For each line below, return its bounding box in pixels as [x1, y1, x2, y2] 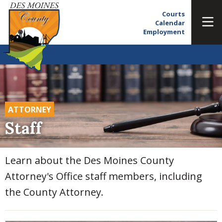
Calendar [155, 18, 185, 27]
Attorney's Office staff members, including [5, 169, 202, 183]
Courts [162, 9, 185, 18]
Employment [143, 27, 185, 36]
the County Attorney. [5, 185, 104, 199]
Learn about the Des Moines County [5, 153, 174, 167]
